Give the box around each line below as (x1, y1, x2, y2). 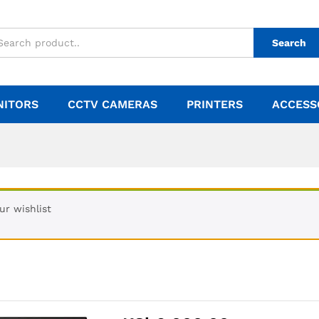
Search (272, 37, 306, 48)
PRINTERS (187, 98, 243, 111)
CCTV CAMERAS (68, 98, 157, 111)
